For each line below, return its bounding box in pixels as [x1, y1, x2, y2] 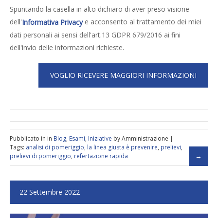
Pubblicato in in [10, 134, 54, 143]
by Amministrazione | [112, 134, 173, 143]
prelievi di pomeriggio [10, 152, 71, 161]
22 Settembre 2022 [19, 187, 80, 197]
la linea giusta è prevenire [87, 143, 158, 152]
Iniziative [88, 134, 112, 143]
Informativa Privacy [22, 17, 83, 27]
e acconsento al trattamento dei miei [83, 17, 201, 26]
